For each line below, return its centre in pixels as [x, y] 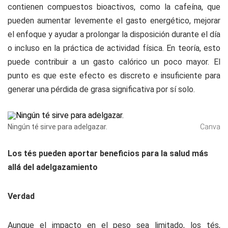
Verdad [21, 196]
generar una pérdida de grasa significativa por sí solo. [101, 89]
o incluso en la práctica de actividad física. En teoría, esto [114, 48]
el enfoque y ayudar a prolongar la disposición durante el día [114, 34]
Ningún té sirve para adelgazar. [58, 127]
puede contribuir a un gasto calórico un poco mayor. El [114, 62]
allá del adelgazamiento [53, 167]
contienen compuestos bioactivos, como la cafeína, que [114, 7]
